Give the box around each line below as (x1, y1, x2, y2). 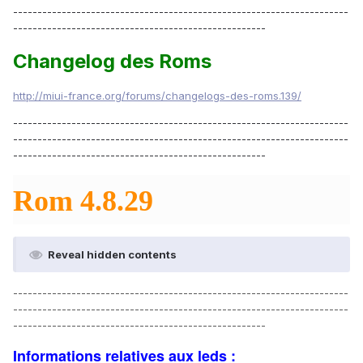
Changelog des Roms (13, 49, 211, 73)
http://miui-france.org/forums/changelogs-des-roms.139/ (13, 88, 301, 102)
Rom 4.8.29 (13, 184, 153, 217)
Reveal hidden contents (48, 247, 177, 261)
